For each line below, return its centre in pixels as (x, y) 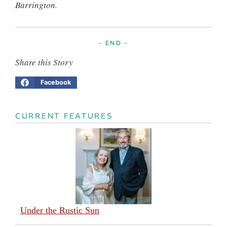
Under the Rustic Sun (60, 210)
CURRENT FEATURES (64, 116)
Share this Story (44, 62)
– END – (113, 43)
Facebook (55, 83)
